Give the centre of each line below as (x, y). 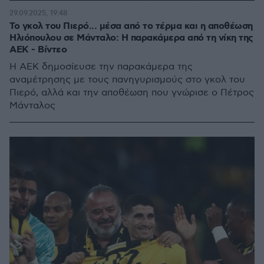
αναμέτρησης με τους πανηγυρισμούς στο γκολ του (127, 80)
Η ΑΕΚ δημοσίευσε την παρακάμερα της (101, 67)
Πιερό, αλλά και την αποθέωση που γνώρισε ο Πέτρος (132, 93)
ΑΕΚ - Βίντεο (38, 50)
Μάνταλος (32, 106)
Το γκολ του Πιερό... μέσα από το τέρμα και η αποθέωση (131, 26)
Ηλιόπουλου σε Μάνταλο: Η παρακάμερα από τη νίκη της (131, 38)
